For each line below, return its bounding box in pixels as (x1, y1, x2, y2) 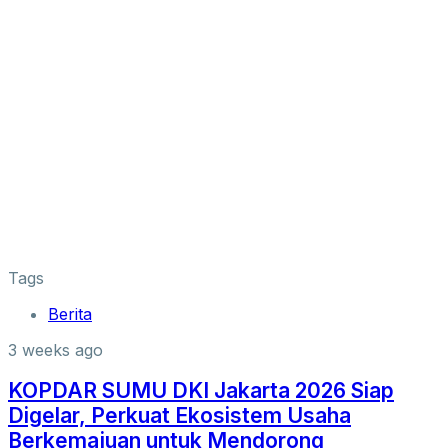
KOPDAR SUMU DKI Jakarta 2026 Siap (8, 377, 394, 403)
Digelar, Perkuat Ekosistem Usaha (8, 402, 351, 428)
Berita (48, 304, 92, 325)
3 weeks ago (8, 340, 103, 361)
